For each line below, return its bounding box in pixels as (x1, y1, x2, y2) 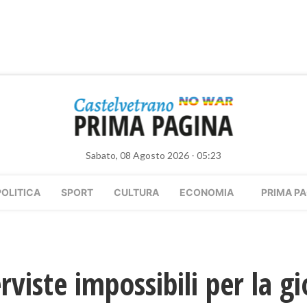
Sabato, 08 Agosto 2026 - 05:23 (86, 149, 221, 161)
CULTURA (114, 186, 159, 198)
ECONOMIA (180, 186, 234, 198)
